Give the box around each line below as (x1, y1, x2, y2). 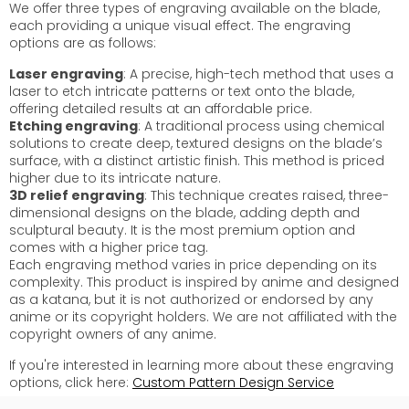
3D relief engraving (9, 186, 144, 205)
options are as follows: (9, 34, 156, 53)
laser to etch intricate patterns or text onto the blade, (9, 82, 354, 101)
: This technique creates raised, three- (144, 186, 389, 205)
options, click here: (9, 373, 132, 393)
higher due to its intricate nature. (9, 169, 221, 188)
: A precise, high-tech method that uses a (123, 65, 393, 84)
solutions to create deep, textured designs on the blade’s (9, 134, 383, 153)
